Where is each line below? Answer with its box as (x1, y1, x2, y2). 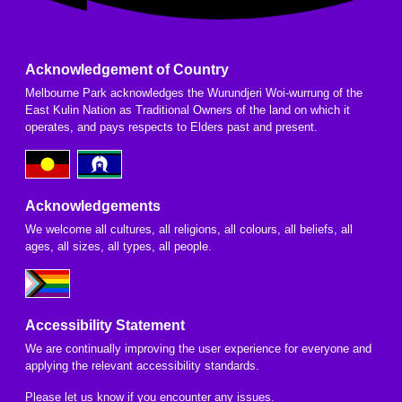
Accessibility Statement (25, 317, 185, 333)
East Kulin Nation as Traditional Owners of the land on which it (25, 102, 350, 117)
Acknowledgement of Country (25, 61, 229, 77)
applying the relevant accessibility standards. (25, 358, 259, 372)
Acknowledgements (25, 197, 161, 214)
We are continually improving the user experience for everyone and (25, 341, 371, 355)
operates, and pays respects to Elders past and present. (25, 119, 318, 134)
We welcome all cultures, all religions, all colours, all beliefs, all (25, 222, 353, 236)
